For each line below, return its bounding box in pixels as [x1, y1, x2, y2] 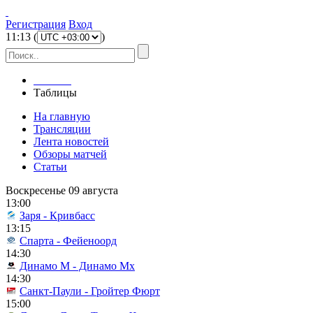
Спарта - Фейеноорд [20, 235, 117, 247]
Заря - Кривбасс [20, 210, 95, 221]
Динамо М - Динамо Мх [20, 260, 135, 272]
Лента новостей [34, 136, 109, 147]
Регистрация [6, 18, 66, 30]
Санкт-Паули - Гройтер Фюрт [20, 285, 160, 297]
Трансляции [34, 123, 91, 135]
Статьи [34, 161, 67, 173]
